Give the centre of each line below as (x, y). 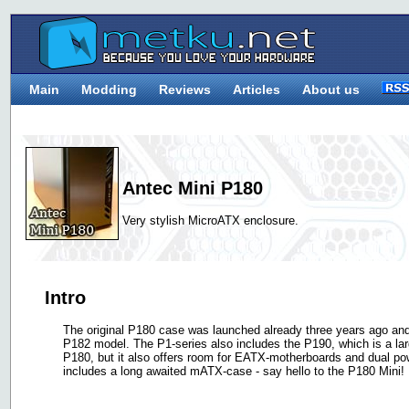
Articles (257, 89)
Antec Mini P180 (193, 188)
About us (331, 89)
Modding (109, 89)
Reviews (185, 89)
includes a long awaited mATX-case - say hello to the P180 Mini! (234, 372)
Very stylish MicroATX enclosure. (210, 221)
